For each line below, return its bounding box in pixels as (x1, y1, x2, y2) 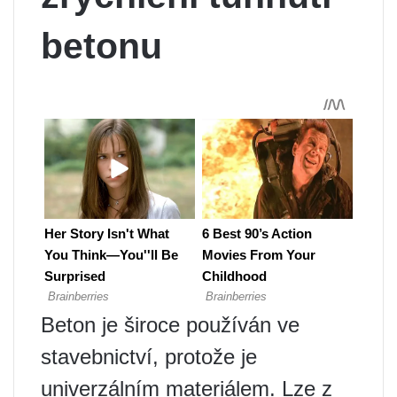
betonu (41, 26, 162, 66)
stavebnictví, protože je (41, 345, 257, 369)
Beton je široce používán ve (41, 313, 300, 337)
